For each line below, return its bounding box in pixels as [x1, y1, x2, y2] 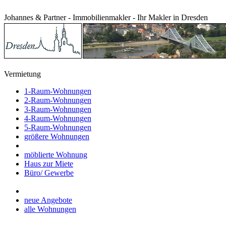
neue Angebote [24, 196, 72, 204]
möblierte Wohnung [24, 150, 87, 159]
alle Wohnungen [24, 205, 76, 213]
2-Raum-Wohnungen [24, 96, 91, 104]
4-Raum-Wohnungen [24, 114, 91, 123]
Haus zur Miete [24, 159, 73, 168]
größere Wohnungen [24, 132, 89, 141]
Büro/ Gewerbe [24, 168, 74, 177]
